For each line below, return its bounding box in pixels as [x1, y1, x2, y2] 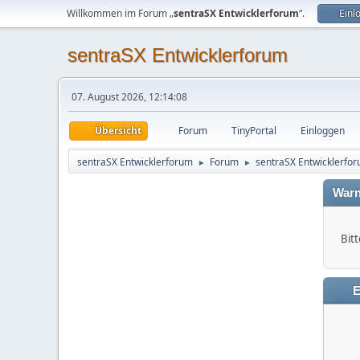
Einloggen [301, 124, 345, 137]
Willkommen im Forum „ [67, 6, 174, 20]
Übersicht [95, 124, 141, 137]
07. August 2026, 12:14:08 [72, 90, 187, 104]
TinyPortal [231, 124, 276, 137]
